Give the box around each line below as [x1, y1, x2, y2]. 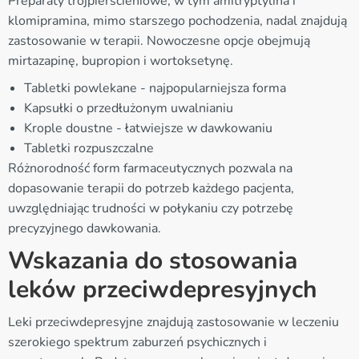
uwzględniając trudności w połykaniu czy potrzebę [8, 199, 293, 217]
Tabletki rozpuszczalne [24, 139, 154, 157]
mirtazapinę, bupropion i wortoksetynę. [8, 51, 233, 70]
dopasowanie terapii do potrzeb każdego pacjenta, [8, 179, 294, 197]
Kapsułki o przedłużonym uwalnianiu [24, 99, 233, 117]
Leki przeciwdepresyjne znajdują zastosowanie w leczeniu [8, 313, 339, 331]
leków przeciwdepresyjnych [8, 272, 317, 306]
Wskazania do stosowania [8, 244, 297, 277]
